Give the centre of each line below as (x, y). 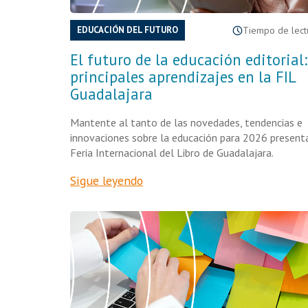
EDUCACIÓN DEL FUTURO (128, 30)
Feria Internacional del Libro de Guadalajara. (172, 153)
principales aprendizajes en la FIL (183, 77)
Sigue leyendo (107, 180)
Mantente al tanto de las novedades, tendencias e (186, 122)
